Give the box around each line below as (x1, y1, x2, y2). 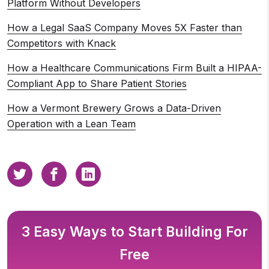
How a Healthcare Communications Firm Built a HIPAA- (7, 61, 262, 74)
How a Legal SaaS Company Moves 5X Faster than (7, 21, 242, 34)
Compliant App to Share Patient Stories (7, 77, 187, 89)
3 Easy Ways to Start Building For (21, 223, 248, 240)
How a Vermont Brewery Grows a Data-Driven (7, 101, 221, 114)
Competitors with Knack (7, 37, 116, 49)
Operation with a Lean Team (7, 117, 136, 130)
